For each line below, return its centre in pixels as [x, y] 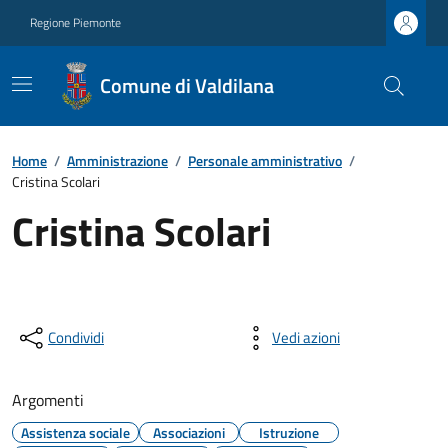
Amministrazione [117, 160]
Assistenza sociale [75, 432]
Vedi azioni [306, 337]
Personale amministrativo [265, 160]
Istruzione [289, 432]
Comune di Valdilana [186, 85]
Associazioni [189, 432]
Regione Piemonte [75, 22]
